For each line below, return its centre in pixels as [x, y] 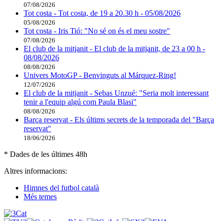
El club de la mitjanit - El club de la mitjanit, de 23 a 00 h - [114, 48]
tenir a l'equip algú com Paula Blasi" [80, 102]
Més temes [40, 196]
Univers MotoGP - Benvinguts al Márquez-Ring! [100, 75]
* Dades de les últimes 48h [46, 154]
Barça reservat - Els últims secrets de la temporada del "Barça [119, 119]
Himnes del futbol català [61, 187]
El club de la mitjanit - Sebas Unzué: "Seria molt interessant [116, 93]
